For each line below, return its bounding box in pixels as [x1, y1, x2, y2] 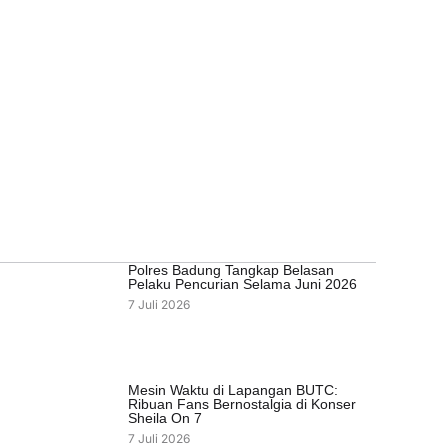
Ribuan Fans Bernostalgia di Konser [128, 396, 357, 413]
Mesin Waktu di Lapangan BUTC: [128, 382, 339, 399]
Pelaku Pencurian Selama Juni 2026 [128, 276, 358, 293]
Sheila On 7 [128, 410, 203, 427]
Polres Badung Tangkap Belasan [128, 262, 335, 279]
